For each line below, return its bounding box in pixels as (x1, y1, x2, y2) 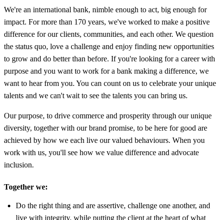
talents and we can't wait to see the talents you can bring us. (4, 91, 188, 100)
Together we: (4, 182, 48, 191)
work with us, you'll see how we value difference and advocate (4, 148, 199, 157)
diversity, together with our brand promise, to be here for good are (4, 123, 207, 132)
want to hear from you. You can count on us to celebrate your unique (4, 79, 216, 87)
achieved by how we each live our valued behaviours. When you (4, 136, 205, 144)
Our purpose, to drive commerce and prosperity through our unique (4, 111, 212, 120)
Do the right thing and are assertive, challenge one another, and (16, 201, 210, 210)
